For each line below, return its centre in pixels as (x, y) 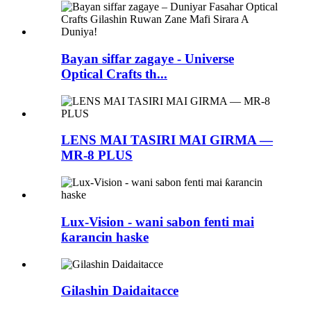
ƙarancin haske (105, 237)
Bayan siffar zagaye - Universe (148, 58)
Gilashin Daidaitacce (120, 291)
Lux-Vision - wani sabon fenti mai (158, 221)
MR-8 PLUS (97, 155)
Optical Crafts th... (114, 74)
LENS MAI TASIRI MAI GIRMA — (167, 140)
